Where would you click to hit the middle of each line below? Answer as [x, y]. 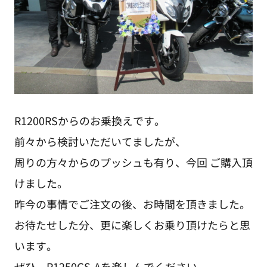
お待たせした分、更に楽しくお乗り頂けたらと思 [132, 224]
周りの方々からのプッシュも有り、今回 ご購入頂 [133, 162]
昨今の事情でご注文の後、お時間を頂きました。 [132, 204]
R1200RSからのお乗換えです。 [89, 120]
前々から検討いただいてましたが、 [100, 141]
